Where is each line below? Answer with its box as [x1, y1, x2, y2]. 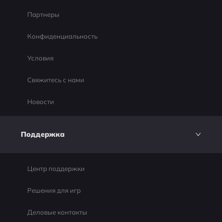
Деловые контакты [27, 208, 87, 216]
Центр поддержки [27, 165, 85, 173]
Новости [27, 97, 54, 106]
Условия [27, 54, 54, 62]
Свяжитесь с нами [27, 75, 84, 84]
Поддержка [20, 130, 64, 139]
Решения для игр [27, 186, 81, 194]
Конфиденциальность [27, 32, 98, 41]
